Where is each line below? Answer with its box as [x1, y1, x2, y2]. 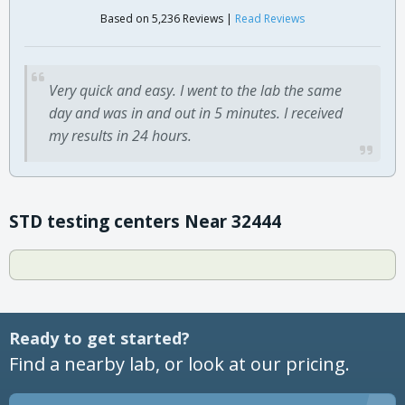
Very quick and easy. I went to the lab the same [49, 80, 342, 100]
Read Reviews [235, 10, 305, 26]
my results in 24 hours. [49, 125, 192, 146]
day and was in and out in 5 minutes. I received [49, 102, 343, 123]
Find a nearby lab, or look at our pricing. [9, 351, 350, 376]
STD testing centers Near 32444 [9, 209, 281, 233]
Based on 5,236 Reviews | [100, 10, 235, 26]
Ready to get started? [9, 326, 190, 349]
